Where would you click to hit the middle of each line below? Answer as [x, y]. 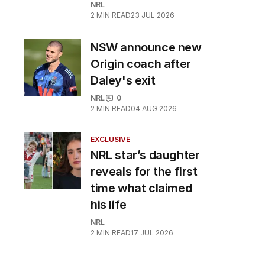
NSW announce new [146, 47]
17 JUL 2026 [152, 233]
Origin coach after [141, 64]
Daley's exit [123, 80]
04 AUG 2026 [154, 109]
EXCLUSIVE [110, 139]
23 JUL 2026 [153, 15]
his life [109, 205]
